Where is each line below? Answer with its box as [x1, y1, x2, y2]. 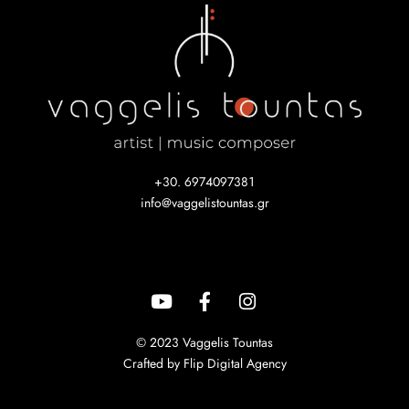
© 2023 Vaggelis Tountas [136, 337, 273, 351]
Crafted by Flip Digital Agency [122, 358, 287, 372]
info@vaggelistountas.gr [140, 197, 269, 211]
